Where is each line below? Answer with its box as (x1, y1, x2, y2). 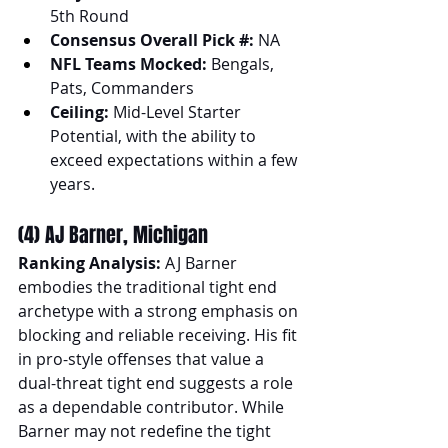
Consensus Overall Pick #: (50, 28, 258, 51)
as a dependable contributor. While (18, 395, 288, 418)
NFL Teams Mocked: (50, 52, 207, 75)
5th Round (50, 4, 129, 27)
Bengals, (207, 52, 278, 75)
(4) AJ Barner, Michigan (18, 219, 208, 250)
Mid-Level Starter (109, 100, 245, 123)
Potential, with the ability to (50, 124, 260, 147)
